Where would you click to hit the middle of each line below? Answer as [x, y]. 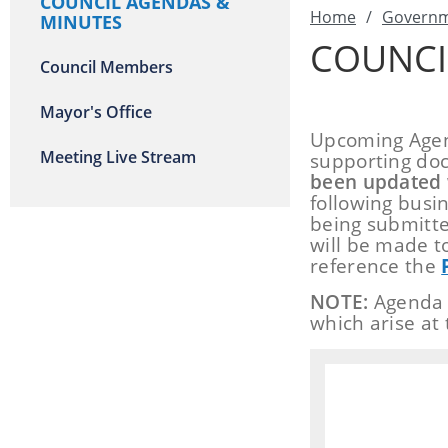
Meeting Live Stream [118, 157]
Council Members [106, 67]
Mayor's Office [96, 112]
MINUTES [81, 22]
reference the [376, 266]
